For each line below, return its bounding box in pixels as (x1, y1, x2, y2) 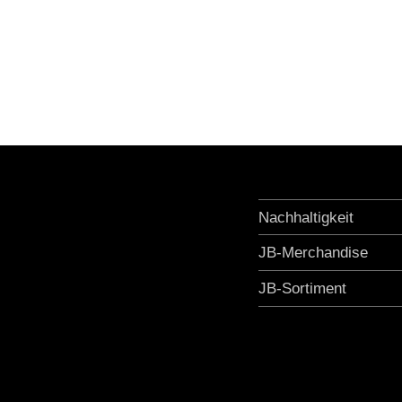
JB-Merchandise (258, 244, 368, 262)
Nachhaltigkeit (258, 209, 354, 227)
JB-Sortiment (258, 280, 346, 298)
